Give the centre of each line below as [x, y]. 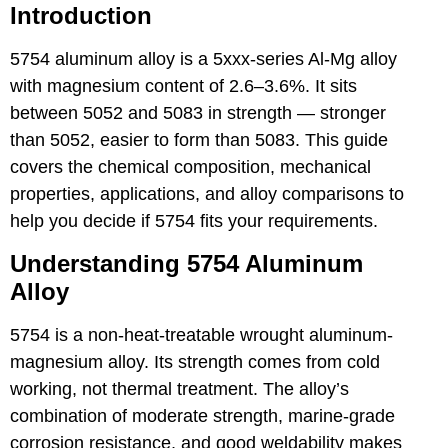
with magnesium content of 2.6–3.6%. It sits [183, 86]
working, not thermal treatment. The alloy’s [179, 388]
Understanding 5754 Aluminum [186, 263]
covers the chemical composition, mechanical [190, 167]
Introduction [81, 16]
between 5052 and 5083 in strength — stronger [198, 113]
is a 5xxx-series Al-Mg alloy [286, 59]
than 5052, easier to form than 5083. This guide [199, 140]
